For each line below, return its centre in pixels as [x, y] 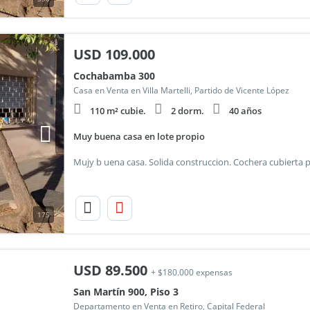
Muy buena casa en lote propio [139, 136]
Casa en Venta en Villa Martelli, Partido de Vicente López [181, 90]
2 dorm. [187, 111]
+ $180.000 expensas [191, 272]
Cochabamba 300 [114, 76]
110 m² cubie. [118, 111]
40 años [245, 111]
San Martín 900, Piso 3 [126, 292]
